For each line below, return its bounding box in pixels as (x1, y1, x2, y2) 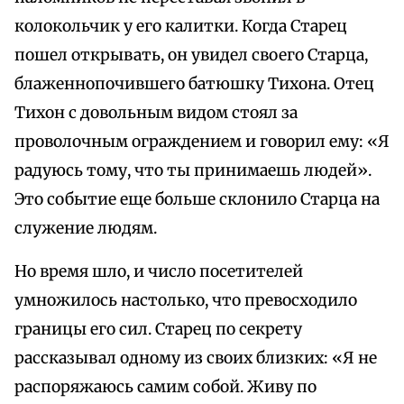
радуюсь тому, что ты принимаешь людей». (14, 161, 372, 181)
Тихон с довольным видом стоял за (14, 103, 298, 124)
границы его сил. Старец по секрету (14, 319, 302, 340)
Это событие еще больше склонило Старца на (14, 189, 380, 210)
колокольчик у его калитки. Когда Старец (14, 16, 347, 37)
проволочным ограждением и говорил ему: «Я (14, 132, 390, 152)
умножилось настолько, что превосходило (14, 290, 357, 311)
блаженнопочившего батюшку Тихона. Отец (14, 74, 374, 95)
